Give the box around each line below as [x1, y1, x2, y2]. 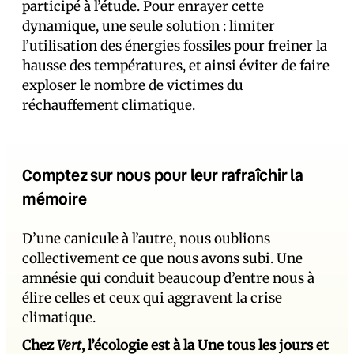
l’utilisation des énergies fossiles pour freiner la [22, 37, 327, 55]
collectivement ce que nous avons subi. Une [22, 250, 303, 268]
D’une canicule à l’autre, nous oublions [22, 230, 270, 248]
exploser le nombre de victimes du [22, 77, 243, 95]
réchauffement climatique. [22, 96, 195, 115]
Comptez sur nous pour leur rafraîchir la [22, 164, 303, 186]
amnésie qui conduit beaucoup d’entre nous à [22, 269, 314, 288]
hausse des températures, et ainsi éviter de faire [22, 57, 330, 75]
